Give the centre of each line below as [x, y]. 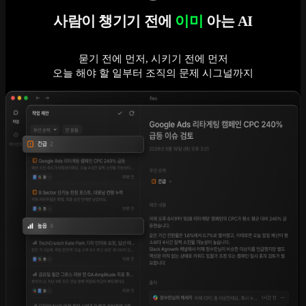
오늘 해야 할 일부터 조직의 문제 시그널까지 [153, 73]
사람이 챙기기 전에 [114, 21]
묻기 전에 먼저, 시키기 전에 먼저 [153, 58]
